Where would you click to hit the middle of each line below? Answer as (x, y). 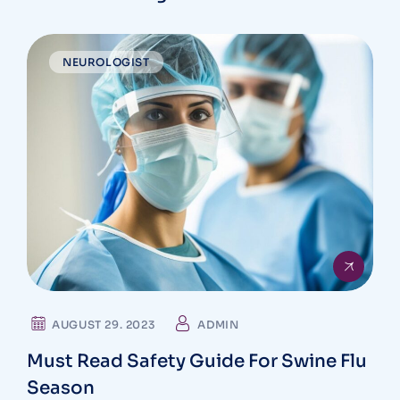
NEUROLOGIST (106, 62)
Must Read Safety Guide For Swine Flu (197, 361)
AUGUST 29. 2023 (104, 324)
